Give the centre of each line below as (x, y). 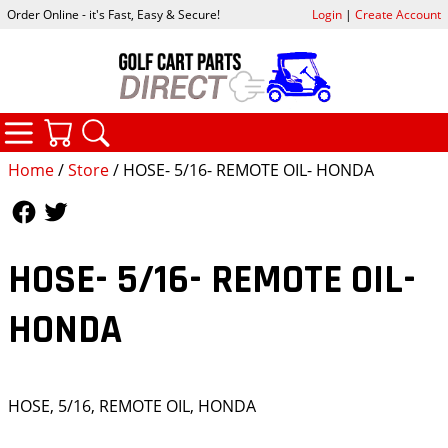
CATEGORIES (130, 123)
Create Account (397, 15)
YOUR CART (163, 125)
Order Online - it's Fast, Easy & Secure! (114, 15)
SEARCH (188, 125)
